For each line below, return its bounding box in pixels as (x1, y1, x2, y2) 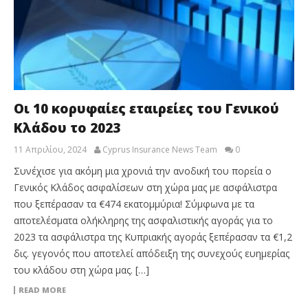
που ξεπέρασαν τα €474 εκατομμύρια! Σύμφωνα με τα (14, 197, 254, 210)
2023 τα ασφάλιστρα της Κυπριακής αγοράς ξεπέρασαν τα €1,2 (14, 230, 292, 243)
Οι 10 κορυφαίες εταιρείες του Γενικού (14, 99, 279, 118)
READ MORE (19, 284, 66, 295)
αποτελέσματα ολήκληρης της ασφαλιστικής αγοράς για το (14, 213, 273, 227)
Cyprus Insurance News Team (102, 143, 217, 155)
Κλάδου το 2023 (14, 118, 120, 137)
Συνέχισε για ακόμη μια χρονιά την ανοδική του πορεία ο (14, 164, 272, 177)
